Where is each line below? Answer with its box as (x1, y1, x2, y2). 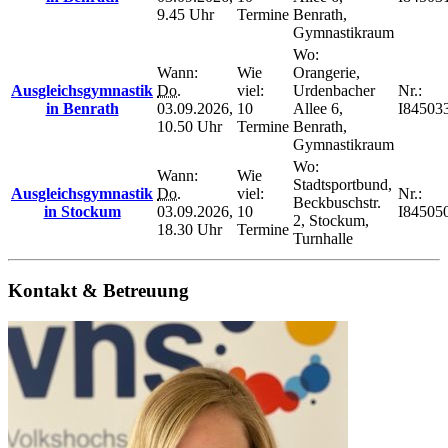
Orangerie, (293, 64, 360, 82)
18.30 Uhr (157, 221, 222, 239)
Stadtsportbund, (293, 176, 392, 194)
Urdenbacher (293, 82, 375, 100)
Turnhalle (293, 230, 353, 248)
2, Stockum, (293, 212, 369, 230)
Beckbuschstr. (293, 194, 381, 212)
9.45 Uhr (157, 6, 214, 24)
